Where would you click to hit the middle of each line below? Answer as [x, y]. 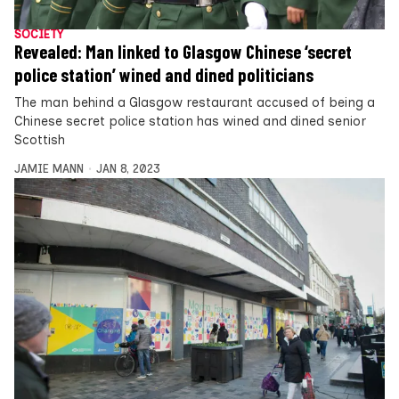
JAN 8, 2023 [128, 169]
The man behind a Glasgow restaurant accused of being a [195, 103]
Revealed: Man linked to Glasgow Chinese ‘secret [183, 52]
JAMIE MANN [49, 169]
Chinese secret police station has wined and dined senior [190, 122]
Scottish [40, 140]
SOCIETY [39, 35]
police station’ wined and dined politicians [164, 75]
